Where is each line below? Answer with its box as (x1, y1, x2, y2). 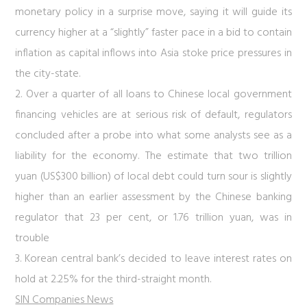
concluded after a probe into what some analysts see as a (15, 127, 292, 145)
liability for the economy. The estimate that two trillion (15, 147, 292, 165)
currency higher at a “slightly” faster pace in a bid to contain (15, 24, 292, 42)
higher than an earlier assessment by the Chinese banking (15, 188, 292, 206)
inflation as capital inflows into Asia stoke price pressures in (15, 45, 292, 62)
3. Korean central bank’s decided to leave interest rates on (15, 250, 292, 268)
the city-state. (15, 65, 81, 83)
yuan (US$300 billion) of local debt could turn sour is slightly (15, 168, 292, 186)
